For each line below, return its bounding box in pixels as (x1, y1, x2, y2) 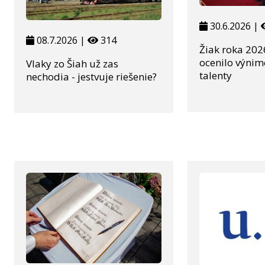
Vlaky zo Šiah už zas (26, 56, 118, 70)
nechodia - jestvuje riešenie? (26, 69, 157, 83)
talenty (199, 69, 232, 83)
